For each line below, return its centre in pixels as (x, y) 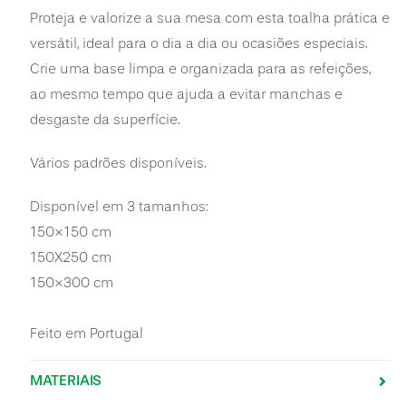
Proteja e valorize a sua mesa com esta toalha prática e (209, 18)
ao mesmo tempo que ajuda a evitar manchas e (186, 94)
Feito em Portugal (86, 333)
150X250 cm (70, 257)
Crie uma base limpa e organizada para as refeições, (200, 69)
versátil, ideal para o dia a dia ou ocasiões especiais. (198, 43)
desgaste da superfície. (104, 120)
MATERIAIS (66, 380)
